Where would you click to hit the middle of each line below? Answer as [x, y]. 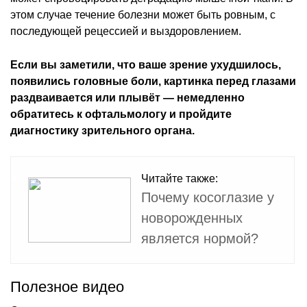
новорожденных [192, 218]
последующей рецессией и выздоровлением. [126, 31]
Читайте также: [180, 178]
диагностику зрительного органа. [102, 130]
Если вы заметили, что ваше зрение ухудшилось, [146, 64]
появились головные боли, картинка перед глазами [153, 81]
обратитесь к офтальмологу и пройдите [121, 114]
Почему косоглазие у [208, 197]
